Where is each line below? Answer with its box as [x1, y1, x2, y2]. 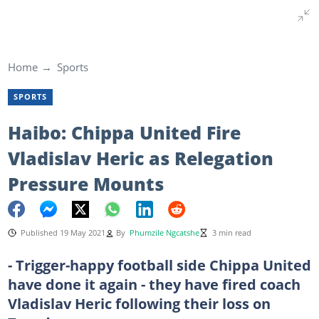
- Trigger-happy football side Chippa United [7, 254, 311, 275]
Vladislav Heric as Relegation [7, 145, 273, 170]
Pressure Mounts [7, 171, 164, 196]
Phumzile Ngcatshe [129, 227, 199, 238]
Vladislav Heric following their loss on [7, 293, 271, 313]
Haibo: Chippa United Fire [7, 120, 241, 145]
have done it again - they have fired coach [7, 273, 300, 294]
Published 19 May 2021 [20, 227, 105, 238]
